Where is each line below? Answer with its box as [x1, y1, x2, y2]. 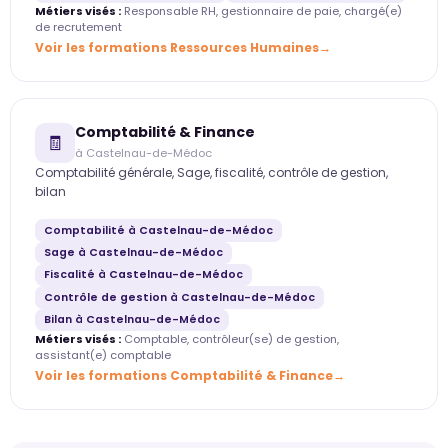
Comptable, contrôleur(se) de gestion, [121, 331, 339, 348]
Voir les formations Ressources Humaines [35, 39, 319, 57]
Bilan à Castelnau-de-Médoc [43, 312, 220, 328]
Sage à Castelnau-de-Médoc [43, 244, 223, 260]
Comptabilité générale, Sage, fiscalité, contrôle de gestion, [35, 164, 388, 182]
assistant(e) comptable [35, 347, 171, 364]
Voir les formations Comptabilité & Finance [35, 367, 333, 385]
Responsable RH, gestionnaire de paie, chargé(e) [121, 3, 402, 20]
